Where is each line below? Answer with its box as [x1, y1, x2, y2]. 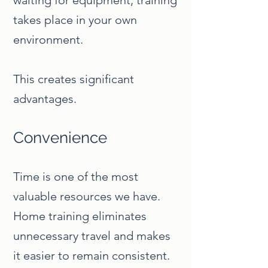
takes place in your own [13, 13, 137, 27]
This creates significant [13, 72, 134, 86]
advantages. [13, 92, 77, 106]
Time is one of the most [13, 169, 138, 184]
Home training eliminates [13, 209, 147, 223]
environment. [13, 32, 83, 47]
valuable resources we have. [13, 189, 160, 203]
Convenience [13, 129, 107, 147]
